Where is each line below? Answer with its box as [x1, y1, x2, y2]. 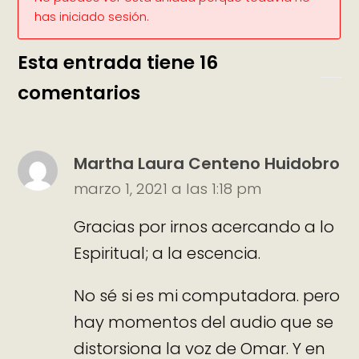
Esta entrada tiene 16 [18, 50, 219, 75]
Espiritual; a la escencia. [74, 241, 261, 264]
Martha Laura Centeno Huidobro [74, 152, 341, 175]
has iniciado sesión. [34, 9, 150, 25]
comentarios [18, 80, 141, 106]
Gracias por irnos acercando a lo [74, 215, 335, 238]
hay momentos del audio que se [74, 310, 334, 333]
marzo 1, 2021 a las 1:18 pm [74, 179, 262, 200]
